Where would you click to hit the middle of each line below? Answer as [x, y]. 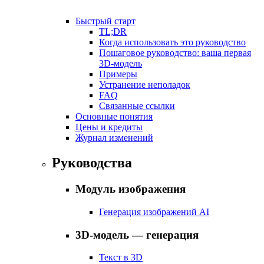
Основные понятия [114, 117]
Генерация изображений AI [154, 212]
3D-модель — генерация [137, 235]
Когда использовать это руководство [172, 42]
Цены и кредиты [109, 127]
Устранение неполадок [145, 85]
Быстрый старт [105, 21]
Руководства [92, 163]
